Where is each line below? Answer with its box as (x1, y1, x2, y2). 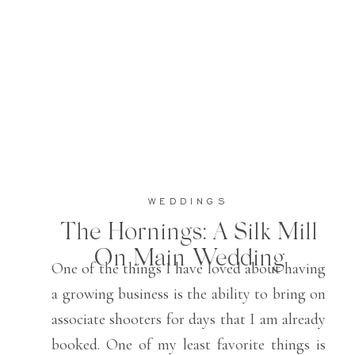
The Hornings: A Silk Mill (60, 216, 318, 244)
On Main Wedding (94, 242, 284, 270)
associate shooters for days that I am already (52, 310, 326, 329)
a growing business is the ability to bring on (52, 284, 326, 303)
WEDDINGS (148, 196, 229, 207)
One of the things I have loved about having (52, 259, 326, 278)
